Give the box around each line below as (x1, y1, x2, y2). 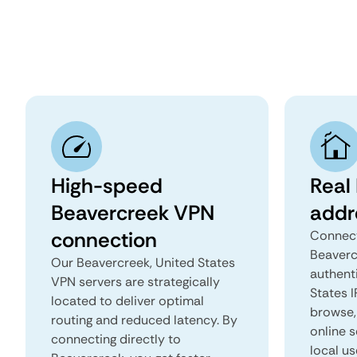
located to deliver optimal (51, 292, 204, 309)
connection (51, 226, 157, 253)
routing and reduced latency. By (51, 312, 237, 328)
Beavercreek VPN (51, 199, 214, 226)
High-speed (51, 172, 163, 199)
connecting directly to (51, 331, 181, 347)
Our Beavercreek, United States (51, 254, 235, 271)
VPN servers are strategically (51, 273, 220, 290)
